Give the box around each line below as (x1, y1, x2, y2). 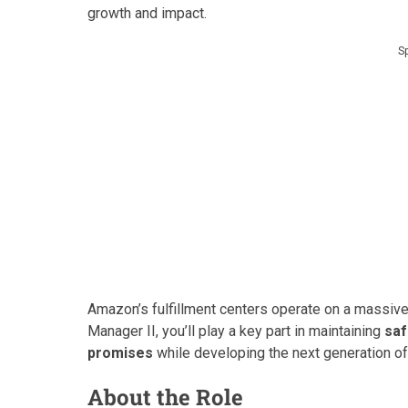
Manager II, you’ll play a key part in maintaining (87, 322, 384, 340)
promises (87, 344, 153, 362)
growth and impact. (87, 5, 207, 22)
